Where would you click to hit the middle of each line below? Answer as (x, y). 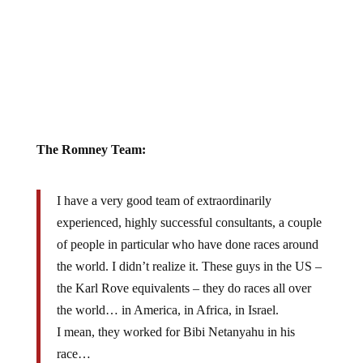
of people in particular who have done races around (187, 244)
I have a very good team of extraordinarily (164, 200)
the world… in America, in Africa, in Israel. (167, 310)
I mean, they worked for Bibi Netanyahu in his (175, 331)
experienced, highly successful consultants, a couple (189, 222)
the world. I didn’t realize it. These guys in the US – (189, 266)
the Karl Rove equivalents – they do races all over (184, 288)
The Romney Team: (91, 149)
